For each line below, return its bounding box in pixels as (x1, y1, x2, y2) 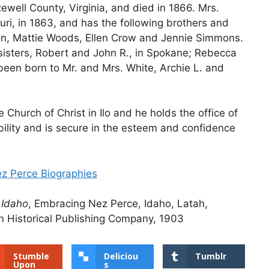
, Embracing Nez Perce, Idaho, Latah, (28, 198, 208, 210)
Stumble (13, 250, 49, 262)
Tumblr (195, 250, 227, 262)
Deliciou (104, 250, 139, 262)
